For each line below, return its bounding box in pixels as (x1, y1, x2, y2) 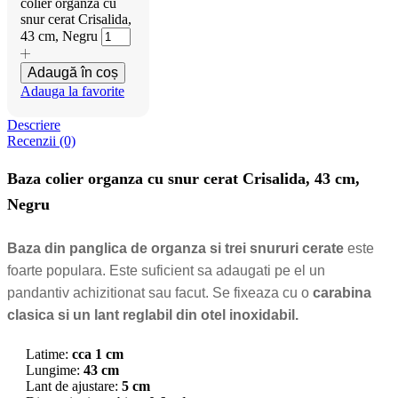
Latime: (25, 346, 72, 362)
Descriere (7, 117, 60, 133)
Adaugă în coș (28, 65, 118, 81)
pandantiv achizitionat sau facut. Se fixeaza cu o (7, 285, 313, 301)
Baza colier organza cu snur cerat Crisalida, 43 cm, (7, 169, 360, 187)
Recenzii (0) (7, 133, 76, 149)
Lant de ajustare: (25, 378, 122, 394)
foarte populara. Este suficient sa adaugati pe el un (7, 263, 325, 279)
